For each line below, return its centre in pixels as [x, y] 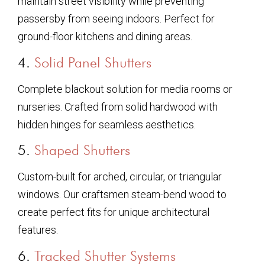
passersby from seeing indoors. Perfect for [116, 19]
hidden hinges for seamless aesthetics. [107, 124]
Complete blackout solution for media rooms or [125, 89]
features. [38, 230]
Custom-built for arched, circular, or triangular [120, 177]
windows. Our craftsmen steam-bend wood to [122, 195]
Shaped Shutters [82, 150]
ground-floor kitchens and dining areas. [105, 37]
